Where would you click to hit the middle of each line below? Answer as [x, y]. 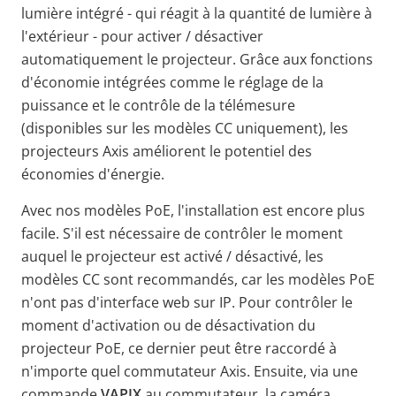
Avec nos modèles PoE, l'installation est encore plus [193, 210]
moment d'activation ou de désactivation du [168, 325]
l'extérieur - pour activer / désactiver [142, 36]
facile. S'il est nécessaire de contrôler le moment [182, 233]
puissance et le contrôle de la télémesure [158, 105]
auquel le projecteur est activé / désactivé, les [172, 256]
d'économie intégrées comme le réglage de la [172, 82]
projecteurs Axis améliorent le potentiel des [167, 151]
